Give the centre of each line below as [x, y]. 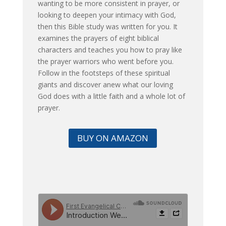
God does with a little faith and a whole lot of [111, 96]
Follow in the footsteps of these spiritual [104, 73]
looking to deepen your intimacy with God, [107, 15]
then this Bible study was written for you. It [107, 26]
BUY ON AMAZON [113, 138]
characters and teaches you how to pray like [110, 49]
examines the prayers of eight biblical [98, 38]
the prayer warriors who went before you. [105, 61]
